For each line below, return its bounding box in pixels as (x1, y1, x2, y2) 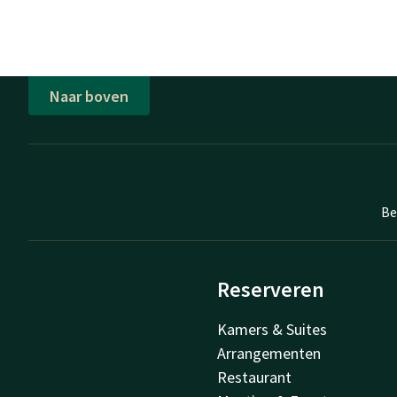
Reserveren (217, 276, 325, 304)
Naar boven (50, 85, 128, 106)
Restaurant (217, 367, 292, 388)
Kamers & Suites (217, 319, 328, 340)
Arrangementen (217, 343, 322, 364)
